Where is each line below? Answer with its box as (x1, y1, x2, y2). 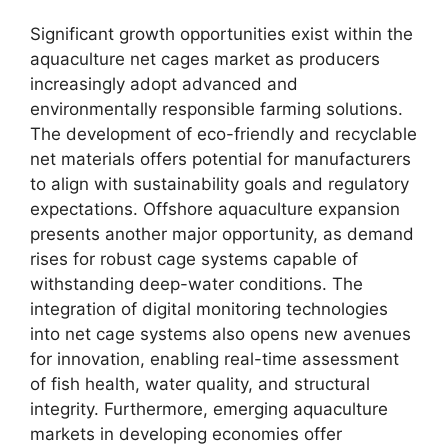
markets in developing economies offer (30, 424, 342, 444)
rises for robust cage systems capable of (30, 249, 358, 269)
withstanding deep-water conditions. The (30, 274, 363, 294)
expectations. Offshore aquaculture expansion (30, 199, 400, 219)
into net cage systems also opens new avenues (30, 324, 411, 344)
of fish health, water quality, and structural (30, 374, 370, 394)
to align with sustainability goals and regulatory (30, 174, 409, 194)
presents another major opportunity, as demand (30, 224, 414, 244)
